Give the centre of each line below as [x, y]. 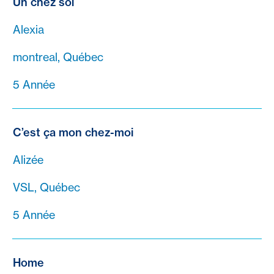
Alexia [28, 29]
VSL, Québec [46, 187]
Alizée [28, 160]
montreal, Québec [58, 57]
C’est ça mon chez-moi [73, 132]
